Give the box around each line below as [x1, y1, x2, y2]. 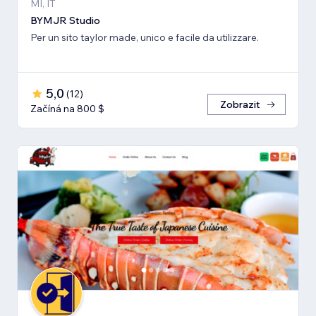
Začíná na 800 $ [30, 102, 104, 115]
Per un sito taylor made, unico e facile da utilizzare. [30, 30, 259, 44]
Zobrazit [220, 97, 260, 111]
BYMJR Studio [30, 13, 100, 27]
